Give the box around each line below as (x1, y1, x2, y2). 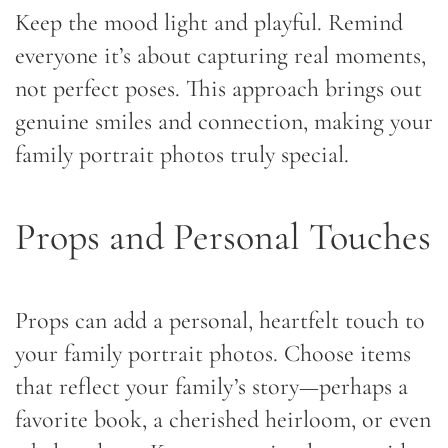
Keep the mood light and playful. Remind (15, 7, 403, 37)
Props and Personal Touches (15, 213, 431, 260)
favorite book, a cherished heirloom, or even (15, 404, 431, 434)
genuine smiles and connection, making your (15, 106, 433, 136)
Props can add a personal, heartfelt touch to (15, 305, 425, 335)
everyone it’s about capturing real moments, (15, 40, 426, 70)
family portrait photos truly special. (15, 139, 349, 169)
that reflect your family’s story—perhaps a (15, 371, 408, 401)
